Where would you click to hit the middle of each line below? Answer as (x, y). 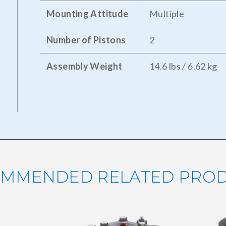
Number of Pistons (86, 40)
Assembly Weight (84, 66)
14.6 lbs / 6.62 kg (183, 66)
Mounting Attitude (88, 13)
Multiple (167, 13)
